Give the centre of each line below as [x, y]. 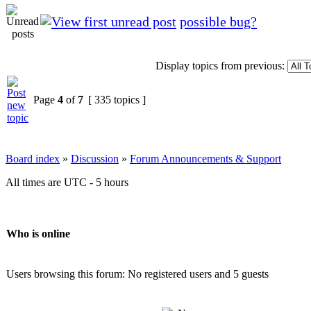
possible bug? [218, 21]
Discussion [95, 158]
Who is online [38, 234]
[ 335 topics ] [117, 99]
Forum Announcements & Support [205, 158]
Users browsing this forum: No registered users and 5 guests [137, 274]
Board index [33, 158]
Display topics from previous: [220, 65]
